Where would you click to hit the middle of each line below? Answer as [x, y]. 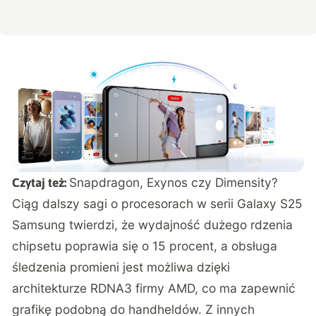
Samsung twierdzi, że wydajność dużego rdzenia [153, 224]
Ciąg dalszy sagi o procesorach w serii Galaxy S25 [158, 203]
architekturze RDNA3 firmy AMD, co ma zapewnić [154, 288]
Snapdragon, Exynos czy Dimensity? [174, 182]
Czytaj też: [41, 182]
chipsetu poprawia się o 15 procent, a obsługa [145, 245]
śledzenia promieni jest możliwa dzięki [121, 267]
